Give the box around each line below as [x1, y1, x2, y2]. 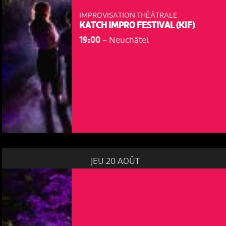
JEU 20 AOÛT [90, 156, 140, 166]
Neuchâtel [108, 35, 149, 45]
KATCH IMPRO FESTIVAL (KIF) [79, 22, 195, 31]
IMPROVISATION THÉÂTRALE [79, 12, 178, 20]
